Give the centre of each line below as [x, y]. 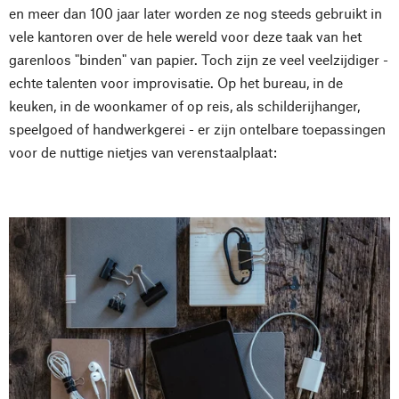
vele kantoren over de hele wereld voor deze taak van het [185, 36]
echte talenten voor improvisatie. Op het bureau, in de [176, 82]
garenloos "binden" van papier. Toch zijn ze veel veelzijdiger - [199, 59]
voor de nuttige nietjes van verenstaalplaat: [143, 151]
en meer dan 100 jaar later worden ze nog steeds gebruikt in [195, 12]
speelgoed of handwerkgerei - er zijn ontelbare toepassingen [197, 128]
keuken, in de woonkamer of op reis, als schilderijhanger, [184, 105]
